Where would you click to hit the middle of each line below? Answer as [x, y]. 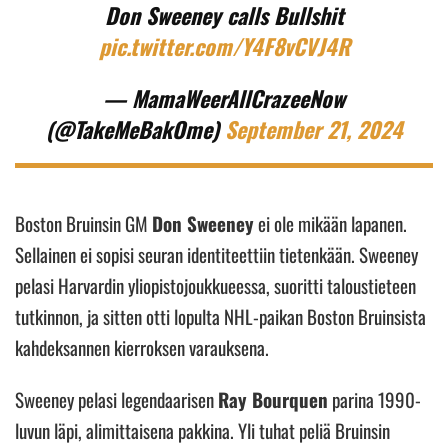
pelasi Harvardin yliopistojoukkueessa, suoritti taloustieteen [215, 284]
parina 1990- [374, 398]
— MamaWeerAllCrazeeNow [224, 97]
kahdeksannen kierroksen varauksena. [144, 346]
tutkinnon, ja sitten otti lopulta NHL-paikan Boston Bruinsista [220, 315]
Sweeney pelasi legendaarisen [116, 398]
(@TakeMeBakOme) [135, 128]
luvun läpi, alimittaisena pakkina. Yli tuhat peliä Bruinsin [202, 429]
